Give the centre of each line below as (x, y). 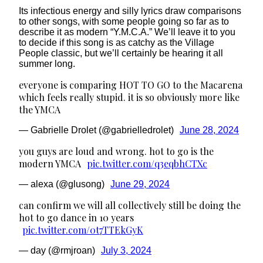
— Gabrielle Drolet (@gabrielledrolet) (97, 130)
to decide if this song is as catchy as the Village (117, 42)
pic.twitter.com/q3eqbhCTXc (147, 163)
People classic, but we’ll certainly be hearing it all (121, 53)
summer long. (47, 63)
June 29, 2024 (140, 184)
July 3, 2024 (126, 250)
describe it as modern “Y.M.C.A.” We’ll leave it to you (127, 32)
